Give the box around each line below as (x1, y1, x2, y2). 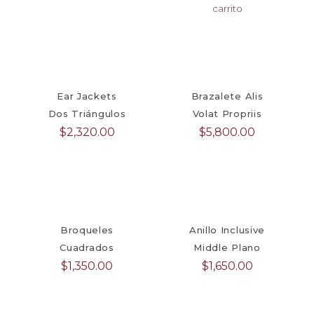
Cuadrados (60, 242, 114, 254)
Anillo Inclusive (189, 224, 266, 236)
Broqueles (60, 224, 114, 236)
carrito (212, 3, 243, 15)
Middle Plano (193, 242, 261, 254)
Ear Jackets (57, 90, 117, 102)
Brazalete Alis (191, 90, 264, 102)
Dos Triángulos (48, 108, 126, 120)
